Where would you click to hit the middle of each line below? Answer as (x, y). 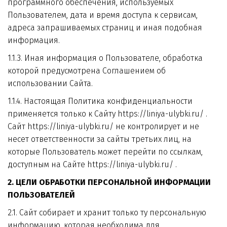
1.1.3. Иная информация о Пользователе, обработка (105, 58)
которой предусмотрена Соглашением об (87, 71)
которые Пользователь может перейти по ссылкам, (105, 152)
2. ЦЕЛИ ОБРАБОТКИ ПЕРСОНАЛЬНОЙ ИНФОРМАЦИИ (109, 182)
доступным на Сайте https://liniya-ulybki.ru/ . (92, 164)
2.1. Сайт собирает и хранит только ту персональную (107, 213)
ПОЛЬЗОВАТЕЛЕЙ (41, 195)
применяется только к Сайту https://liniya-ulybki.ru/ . (107, 114)
